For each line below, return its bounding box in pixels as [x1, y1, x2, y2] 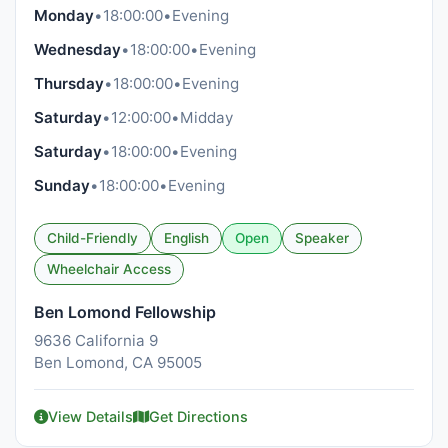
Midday [180, 108, 233, 127]
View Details [48, 408, 133, 425]
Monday [34, 6, 94, 25]
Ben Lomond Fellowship [34, 302, 216, 322]
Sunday [34, 176, 90, 195]
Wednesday [34, 40, 121, 59]
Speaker [295, 230, 349, 246]
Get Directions [149, 408, 248, 425]
